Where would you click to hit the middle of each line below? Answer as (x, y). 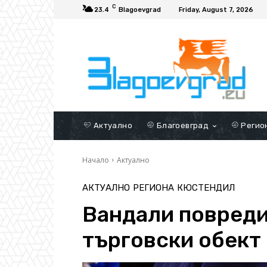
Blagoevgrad (140, 10)
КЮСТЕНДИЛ (206, 187)
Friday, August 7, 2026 (216, 10)
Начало (96, 160)
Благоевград (182, 125)
